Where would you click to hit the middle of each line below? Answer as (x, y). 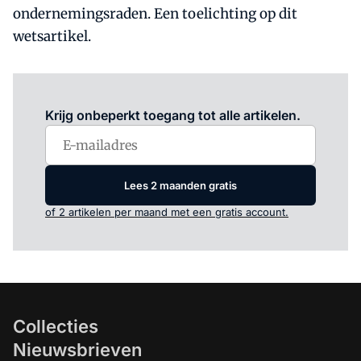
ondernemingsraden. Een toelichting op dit (155, 14)
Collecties (56, 326)
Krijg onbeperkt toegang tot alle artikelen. (173, 115)
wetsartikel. (52, 36)
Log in (124, 93)
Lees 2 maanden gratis (180, 185)
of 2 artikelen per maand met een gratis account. (167, 212)
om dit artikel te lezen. (196, 93)
